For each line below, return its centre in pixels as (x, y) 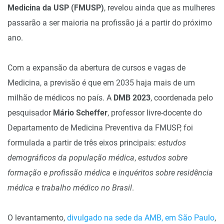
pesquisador (30, 112)
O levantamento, (37, 217)
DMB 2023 (132, 97)
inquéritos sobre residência (166, 172)
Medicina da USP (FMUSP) (56, 7)
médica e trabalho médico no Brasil (70, 187)
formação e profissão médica (59, 172)
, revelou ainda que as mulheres (159, 7)
